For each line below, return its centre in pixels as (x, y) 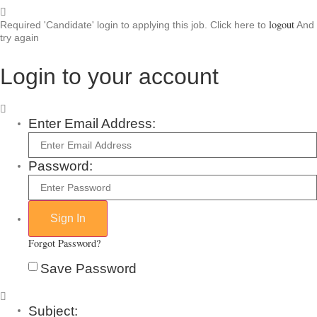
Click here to (240, 25)
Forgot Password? (64, 243)
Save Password (88, 268)
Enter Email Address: (92, 124)
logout (282, 25)
